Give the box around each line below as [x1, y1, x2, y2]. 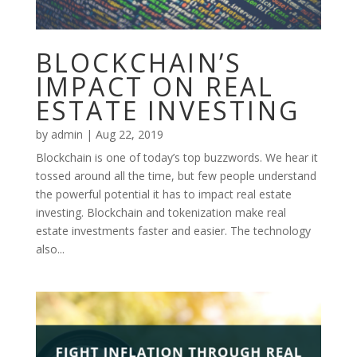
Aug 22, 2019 [95, 126, 163, 142]
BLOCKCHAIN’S [35, 45, 243, 80]
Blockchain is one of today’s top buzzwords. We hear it [35, 149, 318, 165]
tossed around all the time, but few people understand [35, 167, 316, 183]
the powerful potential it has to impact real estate [35, 186, 292, 202]
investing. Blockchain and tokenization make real [35, 204, 286, 220]
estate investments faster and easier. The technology [35, 222, 311, 238]
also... [35, 241, 65, 257]
